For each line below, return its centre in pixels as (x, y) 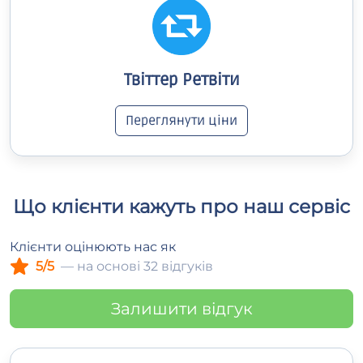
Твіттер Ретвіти (181, 81)
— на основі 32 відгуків (137, 267)
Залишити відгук (181, 309)
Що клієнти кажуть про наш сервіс (181, 207)
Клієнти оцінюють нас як (93, 247)
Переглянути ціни (181, 121)
